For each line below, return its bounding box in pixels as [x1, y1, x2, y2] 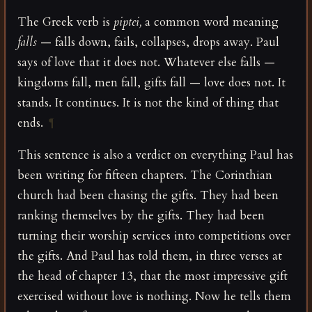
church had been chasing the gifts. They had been [17, 187, 279, 204]
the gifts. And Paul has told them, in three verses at [17, 248, 282, 265]
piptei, [114, 13, 141, 30]
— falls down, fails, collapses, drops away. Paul [37, 33, 279, 50]
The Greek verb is [17, 13, 114, 30]
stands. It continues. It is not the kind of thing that [17, 94, 279, 111]
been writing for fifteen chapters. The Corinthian [17, 167, 272, 184]
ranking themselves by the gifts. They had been [17, 208, 265, 224]
